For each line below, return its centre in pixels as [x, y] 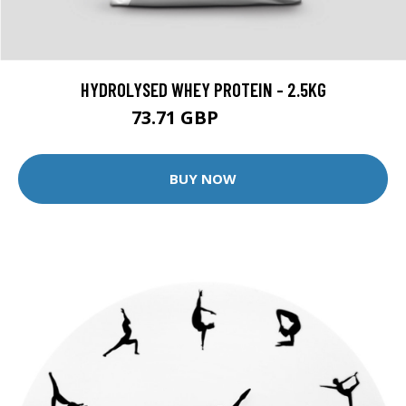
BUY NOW [203, 179]
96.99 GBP [249, 120]
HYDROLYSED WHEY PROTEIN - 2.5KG [203, 89]
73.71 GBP [177, 117]
